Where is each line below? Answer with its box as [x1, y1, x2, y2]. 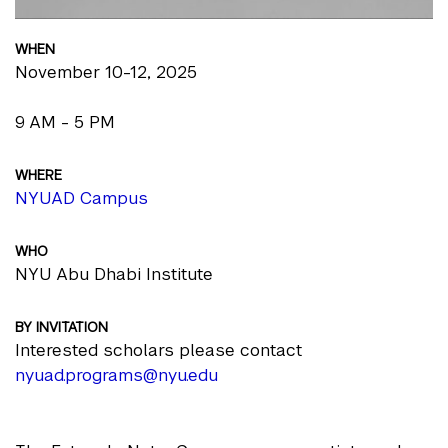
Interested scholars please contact [15, 338, 302, 361]
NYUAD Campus [15, 186, 148, 209]
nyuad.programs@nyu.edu [15, 363, 218, 386]
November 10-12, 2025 [15, 60, 197, 83]
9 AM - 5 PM [15, 110, 115, 133]
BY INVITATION [15, 317, 108, 336]
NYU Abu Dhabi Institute [15, 262, 213, 285]
